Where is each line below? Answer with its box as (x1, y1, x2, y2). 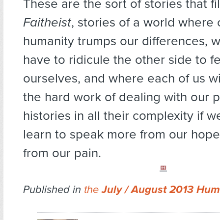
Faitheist (23, 15, 71, 30)
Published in (23, 183, 84, 196)
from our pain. (23, 145, 101, 161)
